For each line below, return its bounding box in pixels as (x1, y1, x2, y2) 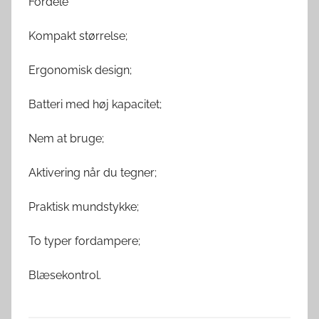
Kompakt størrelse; (28, 28, 127, 43)
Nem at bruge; (28, 131, 104, 145)
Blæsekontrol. (28, 268, 101, 282)
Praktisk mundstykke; (28, 199, 139, 214)
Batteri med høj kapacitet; (28, 97, 162, 111)
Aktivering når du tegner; (28, 165, 157, 179)
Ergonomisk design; (28, 63, 132, 77)
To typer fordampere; (28, 234, 140, 248)
